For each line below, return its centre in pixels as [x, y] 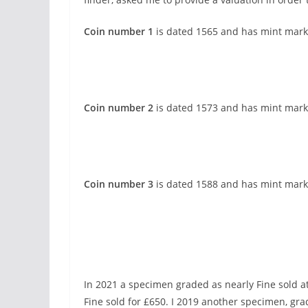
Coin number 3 [119, 184]
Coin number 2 [119, 108]
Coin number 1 [119, 31]
